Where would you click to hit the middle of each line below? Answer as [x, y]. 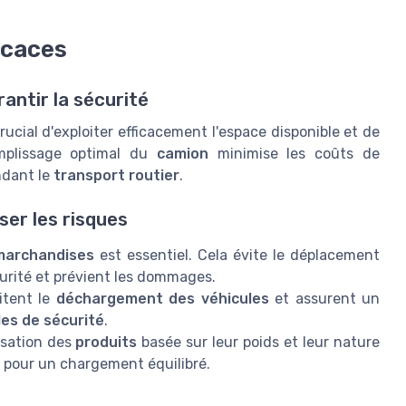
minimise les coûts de [294, 153]
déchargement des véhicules [162, 299]
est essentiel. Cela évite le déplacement [237, 256]
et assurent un [324, 299]
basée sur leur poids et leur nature [259, 343]
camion [182, 153]
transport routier [116, 175]
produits [106, 343]
